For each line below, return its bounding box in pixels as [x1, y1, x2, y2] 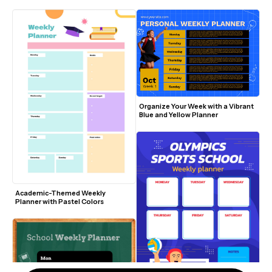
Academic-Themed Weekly [15, 188, 107, 197]
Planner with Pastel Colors [15, 197, 104, 206]
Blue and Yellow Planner [139, 110, 218, 120]
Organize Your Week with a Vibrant [139, 102, 254, 111]
